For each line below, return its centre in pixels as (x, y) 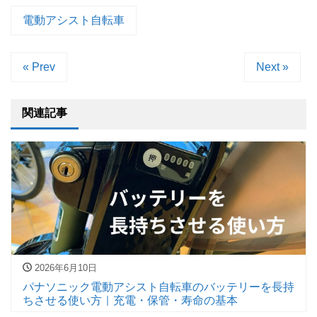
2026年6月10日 (64, 268)
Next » (272, 67)
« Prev (39, 67)
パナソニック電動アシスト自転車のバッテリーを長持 (158, 287)
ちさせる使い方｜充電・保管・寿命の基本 (130, 300)
